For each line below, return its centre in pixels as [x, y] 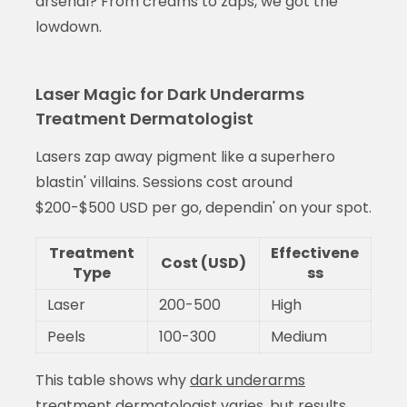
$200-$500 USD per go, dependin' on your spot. [203, 207]
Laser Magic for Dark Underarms [169, 94]
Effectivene [315, 253]
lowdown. [68, 26]
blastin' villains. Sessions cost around [164, 182]
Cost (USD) [203, 263]
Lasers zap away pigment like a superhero [185, 156]
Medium [298, 336]
